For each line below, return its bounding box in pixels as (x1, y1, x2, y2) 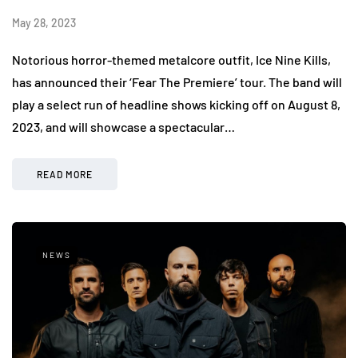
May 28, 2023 (12, 16, 76, 30)
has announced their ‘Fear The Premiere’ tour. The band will (12, 74, 342, 90)
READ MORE (37, 169, 93, 181)
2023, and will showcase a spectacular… (12, 119, 235, 135)
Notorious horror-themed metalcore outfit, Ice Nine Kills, (12, 52, 331, 68)
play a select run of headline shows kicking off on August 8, (12, 97, 340, 113)
